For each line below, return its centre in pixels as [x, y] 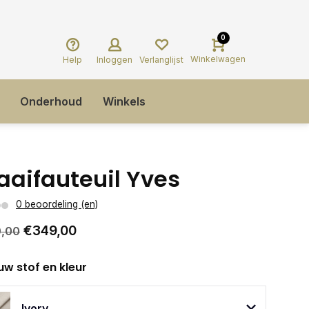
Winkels [124, 101]
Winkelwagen [218, 59]
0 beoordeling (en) [57, 204]
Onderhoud [51, 101]
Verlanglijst [161, 59]
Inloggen [114, 59]
